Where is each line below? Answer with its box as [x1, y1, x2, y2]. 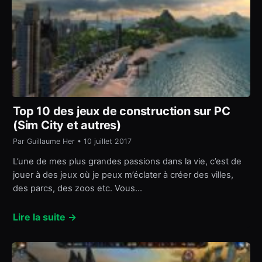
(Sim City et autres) [13, 118, 122, 132]
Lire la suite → [13, 211, 77, 223]
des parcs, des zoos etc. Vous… [13, 183, 142, 194]
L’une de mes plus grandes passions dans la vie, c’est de [13, 156, 242, 167]
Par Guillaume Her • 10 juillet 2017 [13, 136, 132, 146]
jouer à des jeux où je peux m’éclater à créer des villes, [13, 170, 233, 181]
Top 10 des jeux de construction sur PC [13, 104, 230, 118]
